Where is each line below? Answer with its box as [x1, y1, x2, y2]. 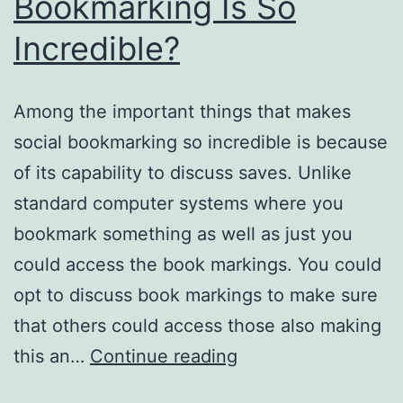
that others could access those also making [13, 314, 381, 336]
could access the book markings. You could [13, 253, 381, 275]
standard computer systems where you [13, 192, 344, 214]
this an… [13, 345, 90, 367]
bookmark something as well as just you [13, 222, 353, 245]
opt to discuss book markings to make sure [13, 283, 378, 306]
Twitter [237, 374, 296, 397]
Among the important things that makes [13, 100, 351, 122]
